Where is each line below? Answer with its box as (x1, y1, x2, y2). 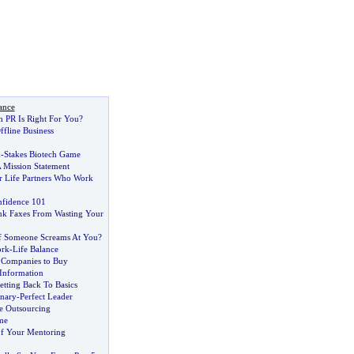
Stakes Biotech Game (3, 149, 81, 159)
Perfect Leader (19, 292, 73, 301)
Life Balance (12, 244, 58, 254)
